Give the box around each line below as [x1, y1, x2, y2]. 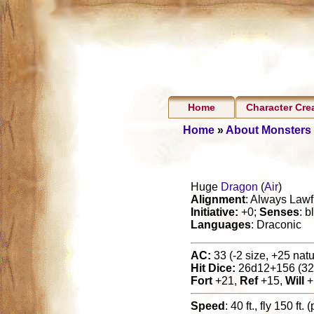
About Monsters [225, 123, 311, 136]
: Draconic [251, 218, 301, 231]
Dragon [221, 180, 258, 193]
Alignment [191, 193, 245, 205]
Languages [191, 218, 251, 231]
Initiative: [191, 205, 238, 218]
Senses [259, 205, 299, 218]
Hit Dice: [191, 261, 235, 274]
